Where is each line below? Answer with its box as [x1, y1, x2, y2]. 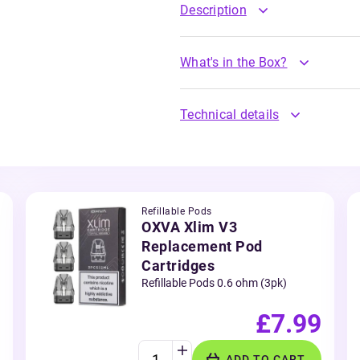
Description [180, 2, 247, 18]
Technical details [180, 107, 280, 122]
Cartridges [141, 257, 215, 274]
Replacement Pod [141, 238, 263, 255]
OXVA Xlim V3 [141, 219, 237, 235]
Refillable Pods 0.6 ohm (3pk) [141, 276, 287, 289]
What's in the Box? [180, 55, 288, 70]
